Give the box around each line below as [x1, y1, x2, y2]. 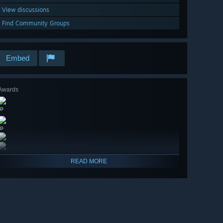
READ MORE [70, 158, 107, 165]
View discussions [2, 6, 49, 14]
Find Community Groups [2, 19, 70, 27]
